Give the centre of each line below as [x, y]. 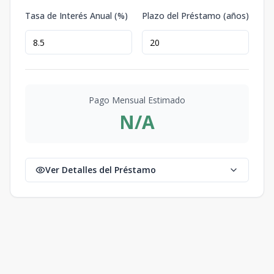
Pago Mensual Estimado [137, 100]
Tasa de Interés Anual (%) [76, 16]
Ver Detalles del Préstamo [101, 170]
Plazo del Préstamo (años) [195, 16]
